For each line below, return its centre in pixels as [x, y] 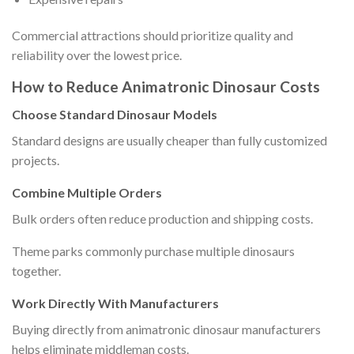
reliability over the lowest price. [97, 55]
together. [36, 270]
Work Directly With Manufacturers [115, 303]
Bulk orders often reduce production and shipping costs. [162, 218]
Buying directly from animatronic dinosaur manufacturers [166, 329]
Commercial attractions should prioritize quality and [153, 35]
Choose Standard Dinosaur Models [115, 114]
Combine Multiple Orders [87, 192]
